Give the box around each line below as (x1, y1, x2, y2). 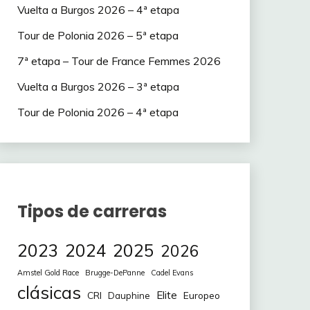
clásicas (17, 282, 81, 304)
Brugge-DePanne (84, 268, 145, 278)
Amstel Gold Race (17, 268, 79, 278)
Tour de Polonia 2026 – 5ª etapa (17, 28, 179, 43)
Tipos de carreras (17, 199, 167, 223)
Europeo (183, 289, 220, 302)
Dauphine (107, 290, 150, 302)
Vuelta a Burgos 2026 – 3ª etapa (17, 79, 179, 93)
